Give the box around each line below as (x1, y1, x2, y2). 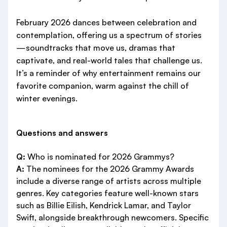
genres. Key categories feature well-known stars (16, 188, 199, 198)
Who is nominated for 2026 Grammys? (25, 152, 174, 162)
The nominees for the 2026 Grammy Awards (24, 164, 194, 174)
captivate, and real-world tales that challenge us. (16, 55, 202, 65)
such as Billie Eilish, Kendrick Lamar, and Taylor (16, 200, 191, 210)
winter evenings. (16, 93, 78, 103)
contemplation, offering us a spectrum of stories (16, 30, 202, 40)
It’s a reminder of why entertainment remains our (16, 68, 201, 78)
